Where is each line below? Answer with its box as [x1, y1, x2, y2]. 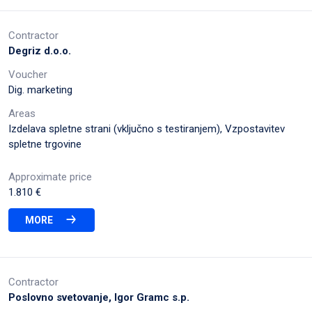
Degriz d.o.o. [8, 44, 71, 57]
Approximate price [8, 170, 92, 183]
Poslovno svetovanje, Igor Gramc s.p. [8, 290, 189, 304]
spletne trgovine [8, 137, 81, 150]
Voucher [8, 68, 47, 81]
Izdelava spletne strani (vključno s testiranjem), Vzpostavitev [8, 122, 285, 135]
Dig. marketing [8, 83, 72, 96]
